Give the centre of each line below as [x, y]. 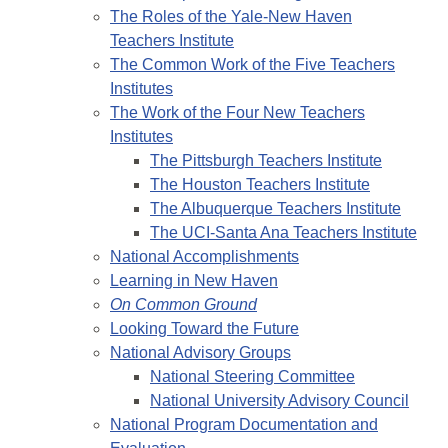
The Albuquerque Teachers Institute [275, 209]
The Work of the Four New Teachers [237, 113]
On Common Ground [183, 305]
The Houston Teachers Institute [260, 185]
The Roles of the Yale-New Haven [231, 17]
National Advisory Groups [200, 353]
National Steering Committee [252, 377]
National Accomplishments [204, 257]
